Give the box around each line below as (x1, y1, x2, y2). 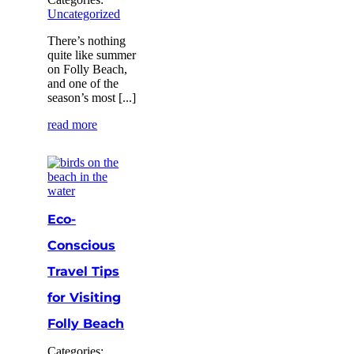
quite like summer (47, 47, 137, 62)
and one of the (47, 76, 119, 90)
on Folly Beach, (47, 62, 128, 76)
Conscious (47, 237, 116, 253)
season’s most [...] (47, 90, 137, 104)
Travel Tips (47, 263, 120, 279)
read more (47, 117, 98, 131)
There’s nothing (47, 33, 126, 47)
